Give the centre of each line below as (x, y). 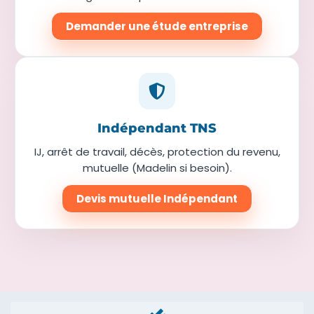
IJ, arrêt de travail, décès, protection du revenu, (157, 151)
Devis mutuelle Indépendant (157, 198)
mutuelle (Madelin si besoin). (157, 168)
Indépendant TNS (157, 128)
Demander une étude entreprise (157, 26)
